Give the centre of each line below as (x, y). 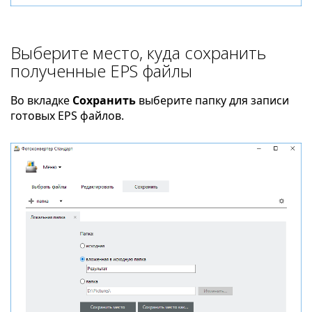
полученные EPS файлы (101, 71)
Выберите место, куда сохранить (138, 53)
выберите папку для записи (212, 101)
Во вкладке (41, 101)
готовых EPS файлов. (67, 116)
